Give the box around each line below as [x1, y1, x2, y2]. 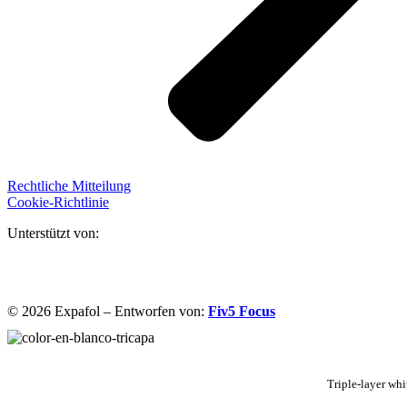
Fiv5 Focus [208, 303, 275, 319]
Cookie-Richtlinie [7, 194, 109, 210]
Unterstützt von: [7, 224, 99, 241]
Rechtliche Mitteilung [7, 177, 131, 194]
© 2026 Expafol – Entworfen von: [7, 303, 208, 319]
